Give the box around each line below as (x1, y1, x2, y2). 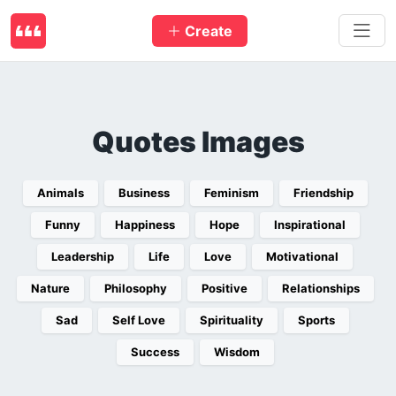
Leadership (51, 249, 114, 263)
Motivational (266, 249, 339, 263)
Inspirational (273, 217, 346, 232)
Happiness (114, 217, 175, 232)
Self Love (111, 313, 165, 327)
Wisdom (213, 345, 260, 359)
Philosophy (103, 281, 167, 295)
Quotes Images (91, 125, 305, 159)
